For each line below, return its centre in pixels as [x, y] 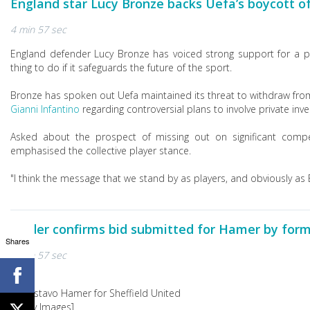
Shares [17, 240]
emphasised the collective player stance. [101, 151]
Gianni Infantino [45, 109]
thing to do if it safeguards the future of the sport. [121, 67]
